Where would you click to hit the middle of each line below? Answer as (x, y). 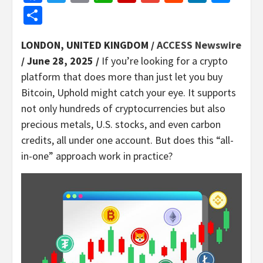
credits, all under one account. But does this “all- (127, 140)
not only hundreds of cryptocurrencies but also (123, 108)
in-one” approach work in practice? (97, 156)
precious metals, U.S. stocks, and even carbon (121, 124)
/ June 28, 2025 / (61, 60)
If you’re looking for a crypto (165, 60)
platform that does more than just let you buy (122, 76)
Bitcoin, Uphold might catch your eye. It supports (129, 92)
